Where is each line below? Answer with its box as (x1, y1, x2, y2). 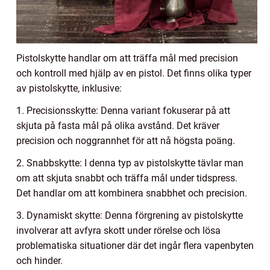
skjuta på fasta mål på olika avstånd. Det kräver (16, 119, 219, 131)
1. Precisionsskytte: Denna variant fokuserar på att (16, 104, 230, 116)
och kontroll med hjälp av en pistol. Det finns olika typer (16, 67, 251, 79)
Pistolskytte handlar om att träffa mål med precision (16, 52, 238, 64)
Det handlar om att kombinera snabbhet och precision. (16, 187, 247, 199)
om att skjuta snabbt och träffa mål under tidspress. (16, 172, 237, 184)
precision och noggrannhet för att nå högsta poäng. (16, 134, 235, 146)
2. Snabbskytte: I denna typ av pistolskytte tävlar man (16, 157, 243, 169)
